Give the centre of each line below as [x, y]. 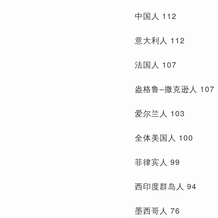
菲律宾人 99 [157, 162]
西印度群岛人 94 [166, 186]
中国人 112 [156, 16]
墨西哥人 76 [157, 210]
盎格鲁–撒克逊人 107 [175, 89]
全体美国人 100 [164, 137]
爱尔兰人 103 [160, 113]
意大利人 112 [160, 40]
